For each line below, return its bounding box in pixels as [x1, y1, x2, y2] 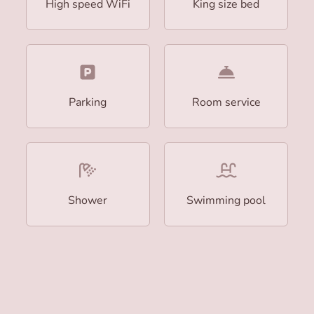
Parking [69, 94, 107, 110]
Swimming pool [186, 192, 266, 208]
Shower [68, 192, 108, 208]
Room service [191, 94, 261, 110]
